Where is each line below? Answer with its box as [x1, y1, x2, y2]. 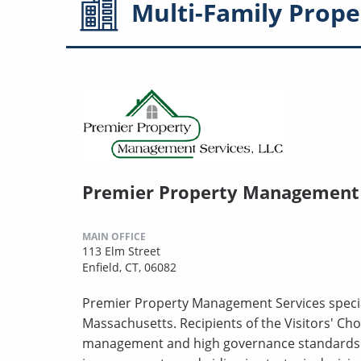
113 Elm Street [82, 243, 160, 259]
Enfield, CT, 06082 [82, 259, 176, 276]
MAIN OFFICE [82, 230, 146, 244]
